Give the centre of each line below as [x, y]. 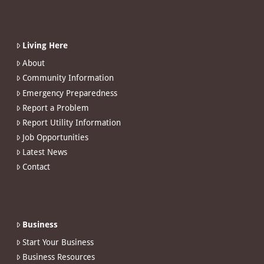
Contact [37, 167]
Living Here [45, 46]
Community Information [68, 78]
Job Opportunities [56, 138]
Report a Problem [56, 108]
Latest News [45, 152]
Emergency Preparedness [70, 93]
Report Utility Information [72, 122]
